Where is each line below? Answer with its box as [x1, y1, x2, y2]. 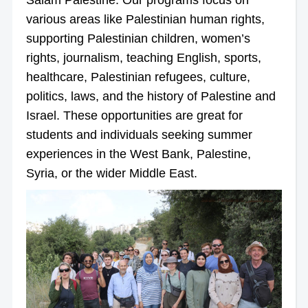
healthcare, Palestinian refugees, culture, [25, 69, 250, 84]
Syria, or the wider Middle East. [25, 166, 197, 180]
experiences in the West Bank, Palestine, [25, 146, 251, 161]
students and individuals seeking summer [25, 127, 252, 142]
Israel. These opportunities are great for [25, 108, 243, 122]
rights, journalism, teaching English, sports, [25, 50, 261, 65]
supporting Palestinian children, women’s [25, 31, 250, 45]
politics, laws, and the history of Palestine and [25, 89, 276, 103]
